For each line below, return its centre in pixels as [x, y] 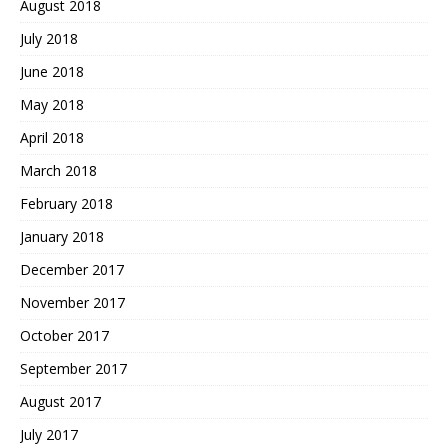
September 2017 [73, 369]
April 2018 [52, 138]
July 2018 [49, 39]
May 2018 [52, 105]
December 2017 [72, 270]
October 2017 [64, 336]
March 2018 [58, 171]
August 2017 [60, 402]
